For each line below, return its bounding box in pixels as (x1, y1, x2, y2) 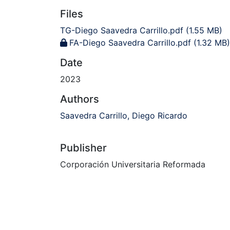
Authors (60, 93, 99, 106)
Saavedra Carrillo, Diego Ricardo (60, 110, 187, 121)
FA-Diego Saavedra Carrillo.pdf (69, 37, 191, 48)
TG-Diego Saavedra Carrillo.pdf (60, 25, 183, 36)
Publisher (60, 142, 107, 155)
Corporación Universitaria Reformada (60, 159, 205, 170)
